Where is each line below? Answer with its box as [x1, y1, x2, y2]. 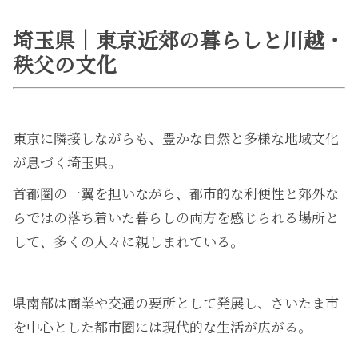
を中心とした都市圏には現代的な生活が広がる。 [13, 316, 312, 336]
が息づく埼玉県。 [13, 152, 121, 173]
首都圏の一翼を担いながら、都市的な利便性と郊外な [13, 182, 339, 203]
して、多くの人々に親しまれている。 [13, 230, 244, 251]
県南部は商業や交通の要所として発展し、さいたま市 [13, 292, 339, 312]
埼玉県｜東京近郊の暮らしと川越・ [13, 25, 345, 54]
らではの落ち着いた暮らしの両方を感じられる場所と [13, 206, 339, 227]
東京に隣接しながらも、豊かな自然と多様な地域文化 [13, 128, 339, 149]
